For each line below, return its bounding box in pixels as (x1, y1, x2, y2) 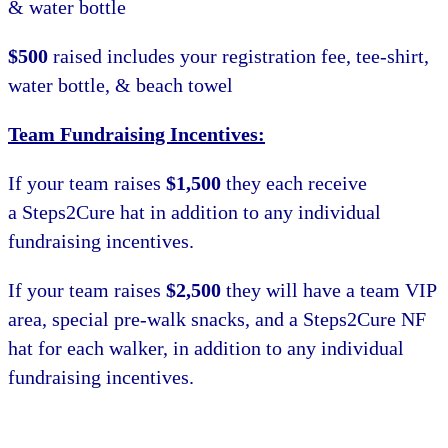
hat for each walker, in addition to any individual (8, 337, 404, 360)
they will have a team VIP (221, 279, 436, 302)
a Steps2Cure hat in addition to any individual (8, 201, 381, 224)
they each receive (221, 172, 367, 195)
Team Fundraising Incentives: (8, 123, 265, 146)
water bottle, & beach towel (8, 74, 233, 97)
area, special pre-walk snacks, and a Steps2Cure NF (8, 308, 426, 331)
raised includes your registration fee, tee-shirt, (48, 45, 429, 68)
